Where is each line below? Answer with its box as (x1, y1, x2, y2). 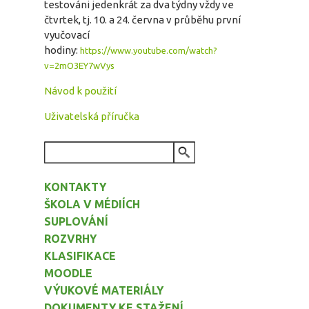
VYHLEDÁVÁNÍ (44, 150, 123, 163)
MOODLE (44, 267, 92, 279)
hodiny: (44, 44, 80, 56)
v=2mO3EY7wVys (44, 61, 114, 70)
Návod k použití (44, 85, 117, 97)
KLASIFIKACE (44, 250, 116, 262)
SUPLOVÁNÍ (44, 215, 108, 228)
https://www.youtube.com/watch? (80, 46, 217, 55)
